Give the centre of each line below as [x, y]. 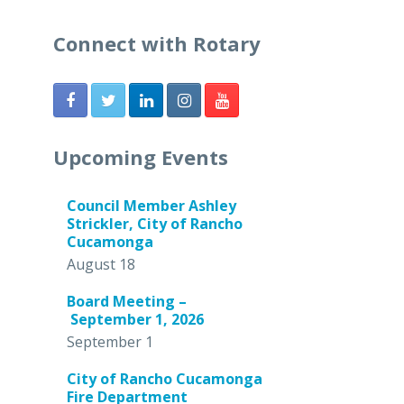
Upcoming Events [141, 157]
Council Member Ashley [152, 206]
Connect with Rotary [157, 43]
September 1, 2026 [136, 319]
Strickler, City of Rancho [155, 224]
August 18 [101, 264]
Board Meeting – [127, 301]
